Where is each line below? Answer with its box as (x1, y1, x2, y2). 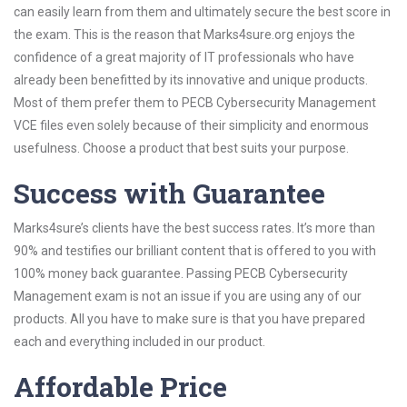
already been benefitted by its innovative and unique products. (14, 73, 368, 87)
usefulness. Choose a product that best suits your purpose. (14, 141, 349, 155)
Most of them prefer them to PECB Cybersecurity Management (14, 95, 376, 110)
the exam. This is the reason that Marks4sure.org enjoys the (14, 27, 355, 42)
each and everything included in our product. (14, 334, 265, 349)
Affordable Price (14, 369, 227, 404)
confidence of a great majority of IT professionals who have (14, 50, 354, 65)
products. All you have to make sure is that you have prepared (14, 312, 365, 326)
